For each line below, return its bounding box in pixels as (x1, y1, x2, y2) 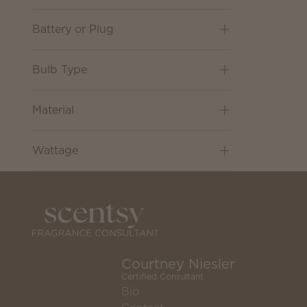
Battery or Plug (32, 21, 114, 36)
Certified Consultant (121, 271, 204, 283)
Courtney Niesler (121, 254, 235, 274)
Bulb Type (32, 62, 87, 77)
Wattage (32, 143, 78, 158)
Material (32, 102, 74, 117)
